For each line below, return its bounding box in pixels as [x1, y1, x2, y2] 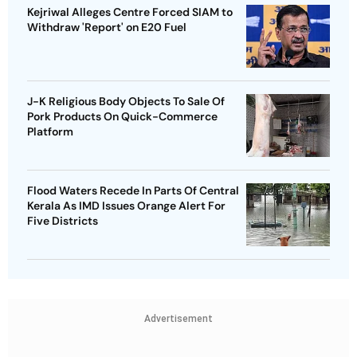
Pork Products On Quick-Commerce [27, 109, 218, 124]
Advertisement [144, 313, 213, 325]
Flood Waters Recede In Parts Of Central [27, 183, 239, 198]
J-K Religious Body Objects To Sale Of [27, 94, 225, 109]
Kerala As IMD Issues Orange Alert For [27, 198, 226, 214]
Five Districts [27, 214, 98, 229]
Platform [27, 124, 73, 139]
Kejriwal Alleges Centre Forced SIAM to [27, 5, 233, 20]
